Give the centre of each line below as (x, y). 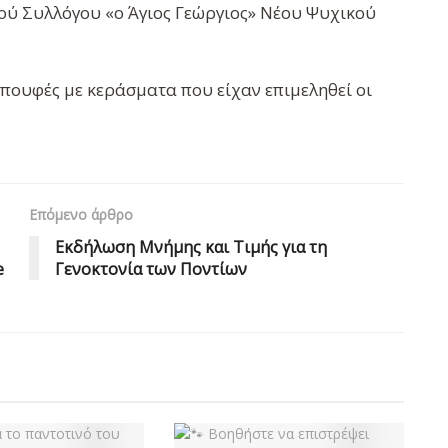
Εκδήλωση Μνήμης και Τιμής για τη (191, 247)
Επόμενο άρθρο (81, 215)
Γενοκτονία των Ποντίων (151, 269)
